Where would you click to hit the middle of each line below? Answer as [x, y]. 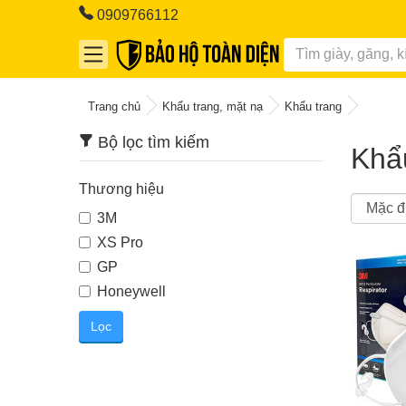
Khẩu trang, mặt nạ [213, 106]
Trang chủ [114, 106]
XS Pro [120, 242]
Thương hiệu [121, 188]
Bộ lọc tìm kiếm [151, 142]
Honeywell [131, 291]
